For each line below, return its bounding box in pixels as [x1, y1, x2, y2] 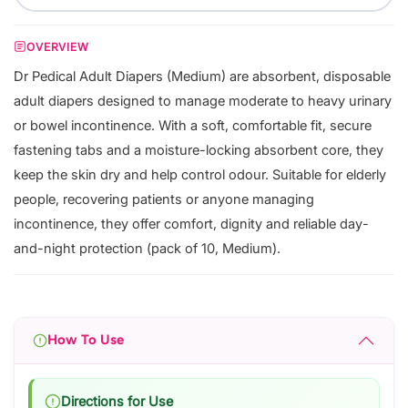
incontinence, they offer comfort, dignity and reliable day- [14, 215, 369, 232]
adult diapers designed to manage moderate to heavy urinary [14, 92, 392, 109]
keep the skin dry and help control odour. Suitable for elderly [14, 166, 386, 183]
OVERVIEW [26, 39, 89, 54]
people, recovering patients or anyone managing [14, 190, 314, 208]
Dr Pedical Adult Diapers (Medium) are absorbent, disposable [14, 67, 391, 85]
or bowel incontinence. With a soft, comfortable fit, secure [14, 117, 372, 134]
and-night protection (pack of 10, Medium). [14, 240, 280, 257]
